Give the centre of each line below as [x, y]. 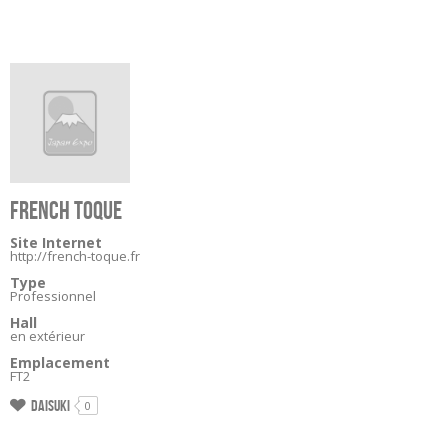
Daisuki [50, 405]
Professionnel [53, 296]
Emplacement [60, 362]
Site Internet [56, 242]
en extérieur [47, 336]
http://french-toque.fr [75, 256]
